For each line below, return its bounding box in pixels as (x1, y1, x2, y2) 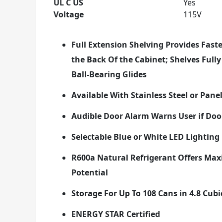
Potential (71, 167, 108, 178)
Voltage (54, 9, 84, 20)
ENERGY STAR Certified (71, 209, 160, 220)
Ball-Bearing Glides (71, 69, 151, 80)
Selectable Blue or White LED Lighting (71, 131, 220, 142)
